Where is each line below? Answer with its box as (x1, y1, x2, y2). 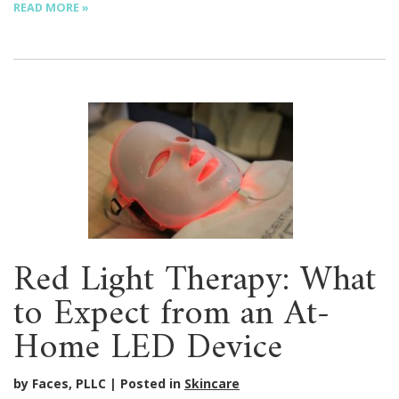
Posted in (120, 375, 184, 393)
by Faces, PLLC (13, 375, 106, 393)
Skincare (184, 375, 240, 393)
